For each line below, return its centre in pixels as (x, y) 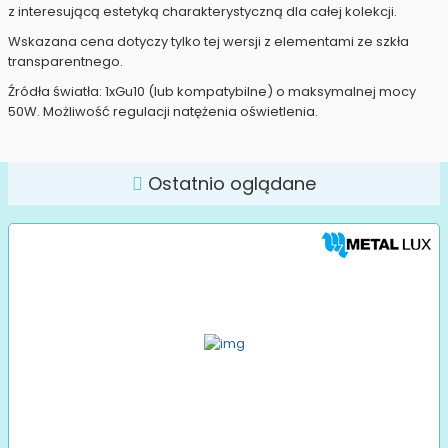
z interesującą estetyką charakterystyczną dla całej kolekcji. (202, 12)
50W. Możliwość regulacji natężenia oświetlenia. (163, 112)
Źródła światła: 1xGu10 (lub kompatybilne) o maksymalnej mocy (212, 92)
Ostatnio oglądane (229, 184)
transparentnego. (65, 62)
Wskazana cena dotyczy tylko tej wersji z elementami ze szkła (208, 42)
